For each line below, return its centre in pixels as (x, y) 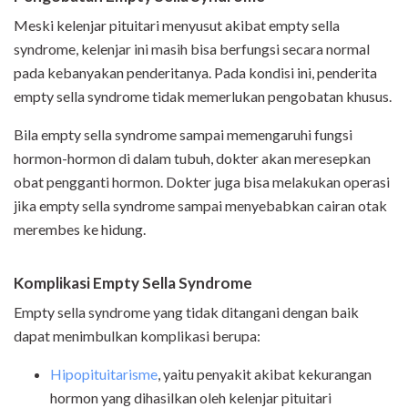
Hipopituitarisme (104, 373)
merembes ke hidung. (80, 229)
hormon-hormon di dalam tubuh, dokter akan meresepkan (192, 158)
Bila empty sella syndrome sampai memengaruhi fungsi (183, 134)
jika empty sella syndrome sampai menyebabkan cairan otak (200, 205)
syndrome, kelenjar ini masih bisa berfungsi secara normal (192, 48)
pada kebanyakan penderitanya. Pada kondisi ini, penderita (195, 72)
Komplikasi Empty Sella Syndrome (133, 282)
